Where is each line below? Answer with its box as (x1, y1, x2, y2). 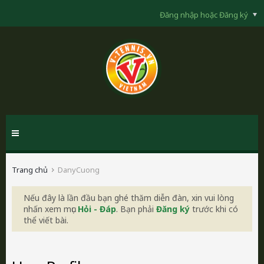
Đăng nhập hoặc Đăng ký (160, 9, 250, 20)
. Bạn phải (116, 203, 156, 214)
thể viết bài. (24, 214, 68, 226)
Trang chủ (12, 164, 48, 175)
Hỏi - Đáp (78, 203, 116, 214)
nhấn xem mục (24, 203, 78, 214)
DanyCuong (58, 164, 100, 175)
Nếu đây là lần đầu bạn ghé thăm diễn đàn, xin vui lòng (24, 192, 234, 203)
